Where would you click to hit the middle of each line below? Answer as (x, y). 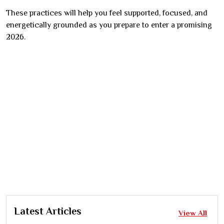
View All (193, 212)
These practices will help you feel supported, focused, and (107, 13)
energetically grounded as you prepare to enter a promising (109, 25)
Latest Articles (48, 211)
